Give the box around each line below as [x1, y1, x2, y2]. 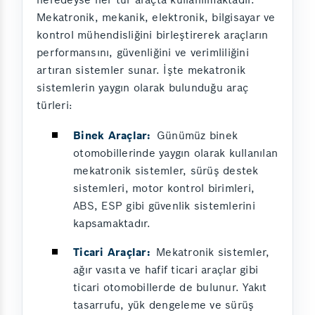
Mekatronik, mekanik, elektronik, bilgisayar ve [37, 11, 276, 25]
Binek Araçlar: [73, 129, 151, 143]
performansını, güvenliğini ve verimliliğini [37, 46, 249, 60]
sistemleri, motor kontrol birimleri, [73, 181, 255, 195]
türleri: [37, 98, 72, 112]
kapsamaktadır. [73, 217, 151, 231]
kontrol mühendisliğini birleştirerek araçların [37, 28, 269, 42]
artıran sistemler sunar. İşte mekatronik [37, 63, 245, 77]
